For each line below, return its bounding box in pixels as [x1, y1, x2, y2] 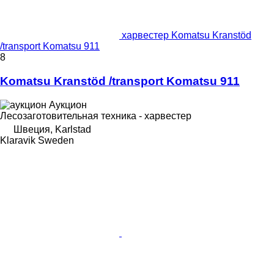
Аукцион [49, 99, 87, 110]
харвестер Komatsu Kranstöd [122, 30, 251, 41]
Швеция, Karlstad [13, 124, 91, 135]
